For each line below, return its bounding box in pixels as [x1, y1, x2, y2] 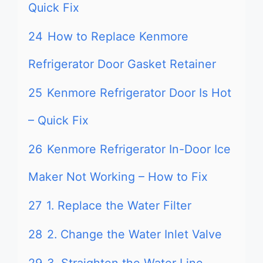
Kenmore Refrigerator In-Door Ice [47, 142, 231, 156]
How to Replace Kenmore [48, 29, 188, 43]
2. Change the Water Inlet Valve [47, 227, 222, 241]
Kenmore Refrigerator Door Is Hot [47, 86, 231, 100]
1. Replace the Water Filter [46, 198, 191, 213]
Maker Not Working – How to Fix [28, 170, 208, 184]
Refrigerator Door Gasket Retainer [28, 57, 216, 71]
